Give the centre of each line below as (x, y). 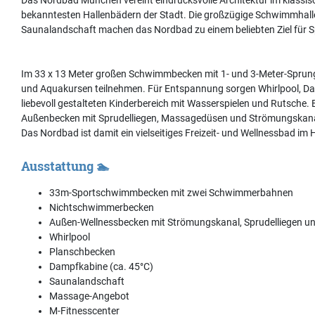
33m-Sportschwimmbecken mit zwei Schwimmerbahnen (171, 192)
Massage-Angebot (89, 296)
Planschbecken (82, 251)
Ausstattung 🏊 (65, 166)
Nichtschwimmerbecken (102, 207)
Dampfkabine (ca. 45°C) (101, 266)
